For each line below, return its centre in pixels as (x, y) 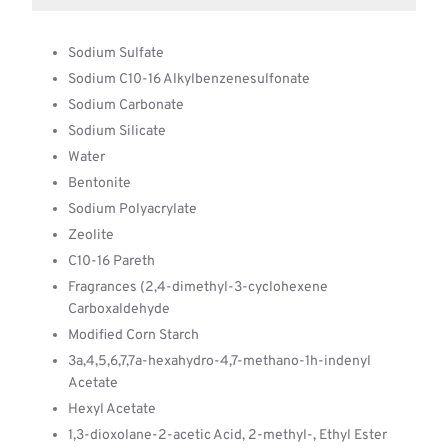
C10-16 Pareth (111, 261)
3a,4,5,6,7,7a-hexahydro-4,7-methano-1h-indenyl (219, 361)
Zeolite (91, 235)
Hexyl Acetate (112, 409)
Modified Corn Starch (133, 335)
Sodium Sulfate (116, 53)
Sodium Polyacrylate (132, 209)
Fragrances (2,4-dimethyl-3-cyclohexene (198, 287)
